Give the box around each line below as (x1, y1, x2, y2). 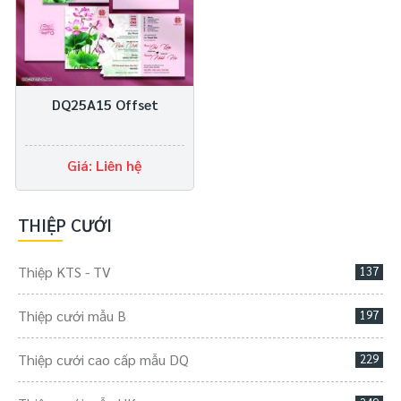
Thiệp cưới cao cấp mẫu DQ (18, 349, 189, 369)
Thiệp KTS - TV (18, 261, 111, 281)
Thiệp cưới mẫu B (18, 305, 126, 325)
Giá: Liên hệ (67, 155, 142, 175)
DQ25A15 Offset (51, 94, 158, 114)
